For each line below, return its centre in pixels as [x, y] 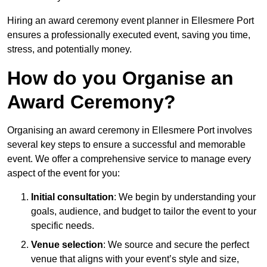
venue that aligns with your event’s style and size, [135, 259]
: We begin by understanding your [185, 197]
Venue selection [67, 245]
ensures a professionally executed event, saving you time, [129, 35]
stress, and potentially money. [69, 49]
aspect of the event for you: [63, 173]
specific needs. [63, 226]
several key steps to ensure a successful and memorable [126, 145]
